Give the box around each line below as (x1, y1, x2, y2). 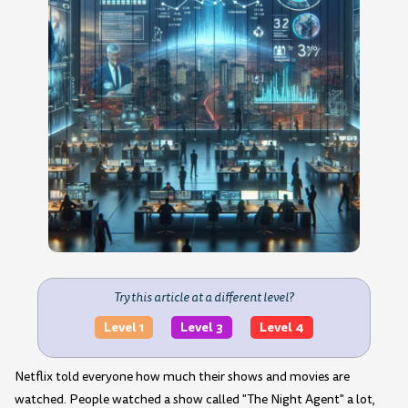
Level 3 (179, 318, 223, 337)
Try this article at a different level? (114, 288, 294, 306)
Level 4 (259, 318, 304, 337)
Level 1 (103, 318, 144, 337)
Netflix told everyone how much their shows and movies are (15, 368, 350, 386)
